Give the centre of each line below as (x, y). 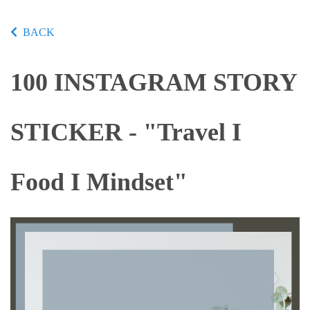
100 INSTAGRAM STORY (154, 82)
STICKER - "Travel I (126, 132)
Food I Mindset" (99, 182)
